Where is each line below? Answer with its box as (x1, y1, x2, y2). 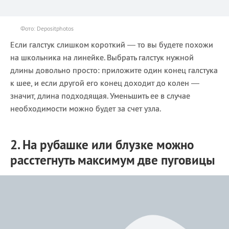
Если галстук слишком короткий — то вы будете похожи (10, 39, 213, 50)
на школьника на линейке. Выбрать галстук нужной (10, 52, 194, 62)
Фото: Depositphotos (20, 24, 74, 32)
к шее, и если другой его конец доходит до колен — (10, 77, 199, 88)
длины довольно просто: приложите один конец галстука (10, 64, 218, 75)
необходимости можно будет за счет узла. (10, 103, 161, 113)
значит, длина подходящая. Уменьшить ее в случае (10, 90, 190, 101)
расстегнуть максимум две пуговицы (10, 151, 215, 168)
